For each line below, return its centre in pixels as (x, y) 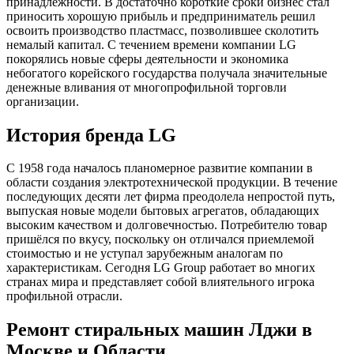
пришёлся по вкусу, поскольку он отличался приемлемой (160, 239)
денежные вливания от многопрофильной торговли (147, 87)
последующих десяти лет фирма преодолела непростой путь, (171, 197)
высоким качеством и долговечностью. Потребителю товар (167, 225)
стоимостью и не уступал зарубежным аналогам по (145, 254)
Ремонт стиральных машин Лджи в (159, 330)
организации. (43, 101)
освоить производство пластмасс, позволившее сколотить (162, 30)
